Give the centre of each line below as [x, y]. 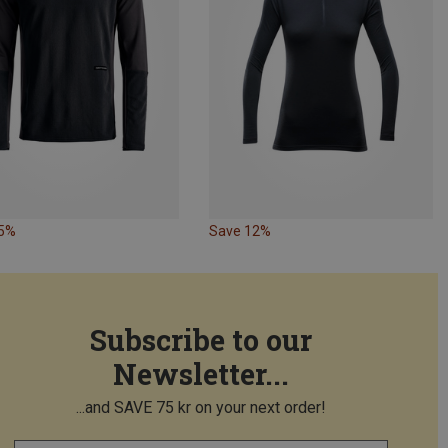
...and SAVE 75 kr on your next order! [201, 408]
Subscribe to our [201, 340]
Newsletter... [201, 374]
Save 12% [239, 231]
